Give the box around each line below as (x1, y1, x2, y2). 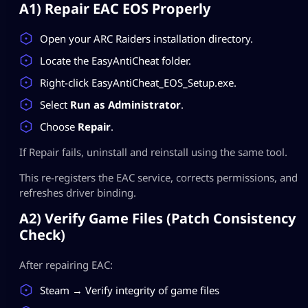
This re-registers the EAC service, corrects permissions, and (19, 170, 298, 184)
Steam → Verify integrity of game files (40, 283, 219, 297)
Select (40, 97, 70, 111)
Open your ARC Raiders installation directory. (40, 31, 253, 45)
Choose (40, 119, 78, 133)
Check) (19, 225, 65, 244)
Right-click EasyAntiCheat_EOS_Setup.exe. (40, 75, 236, 89)
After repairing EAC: (19, 257, 113, 272)
